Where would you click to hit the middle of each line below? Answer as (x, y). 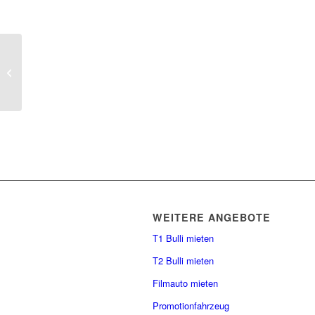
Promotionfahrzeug (191, 306)
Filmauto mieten (185, 283)
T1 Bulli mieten (183, 238)
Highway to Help (58, 72)
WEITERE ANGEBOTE (212, 217)
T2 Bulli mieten (183, 261)
